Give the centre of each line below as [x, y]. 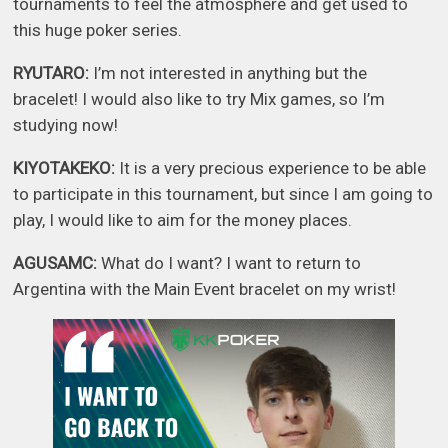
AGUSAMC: [57, 263]
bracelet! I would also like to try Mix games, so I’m [199, 99]
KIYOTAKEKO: [64, 168]
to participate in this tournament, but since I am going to [223, 194]
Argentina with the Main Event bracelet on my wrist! [205, 289]
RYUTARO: [51, 73]
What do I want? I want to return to [231, 263]
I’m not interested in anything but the [228, 73]
